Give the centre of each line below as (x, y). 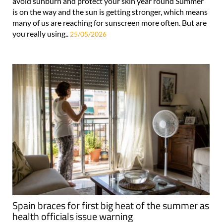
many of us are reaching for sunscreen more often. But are (110, 23)
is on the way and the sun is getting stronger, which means (110, 12)
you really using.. (41, 34)
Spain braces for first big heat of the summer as (111, 206)
